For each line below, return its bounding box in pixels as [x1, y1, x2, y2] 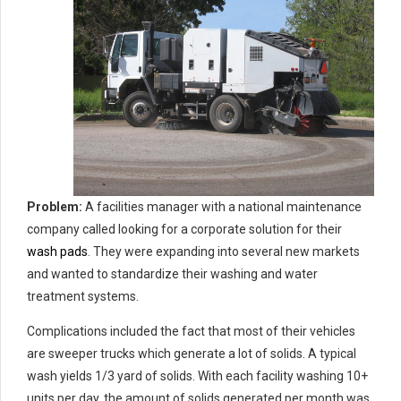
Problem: [27, 200, 82, 215]
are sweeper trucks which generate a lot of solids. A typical [27, 346, 356, 362]
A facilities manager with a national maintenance [82, 200, 362, 215]
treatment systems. [27, 289, 139, 304]
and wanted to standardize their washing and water [27, 267, 318, 282]
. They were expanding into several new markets [88, 244, 360, 260]
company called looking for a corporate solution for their [27, 222, 342, 237]
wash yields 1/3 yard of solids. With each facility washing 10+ [27, 369, 368, 384]
